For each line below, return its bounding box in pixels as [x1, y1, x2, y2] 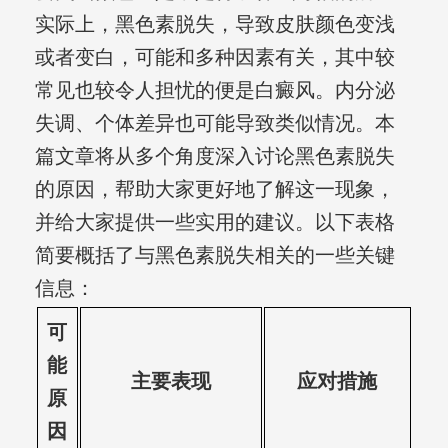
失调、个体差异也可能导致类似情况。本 [34, 112, 395, 135]
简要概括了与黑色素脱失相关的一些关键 [34, 244, 395, 267]
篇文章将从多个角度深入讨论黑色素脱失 [34, 145, 395, 168]
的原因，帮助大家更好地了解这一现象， [34, 178, 395, 201]
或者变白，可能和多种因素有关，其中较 [34, 46, 395, 69]
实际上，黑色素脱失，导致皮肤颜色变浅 [34, 13, 395, 36]
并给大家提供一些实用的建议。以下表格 [34, 211, 395, 234]
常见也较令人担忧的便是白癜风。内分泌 [34, 79, 395, 102]
